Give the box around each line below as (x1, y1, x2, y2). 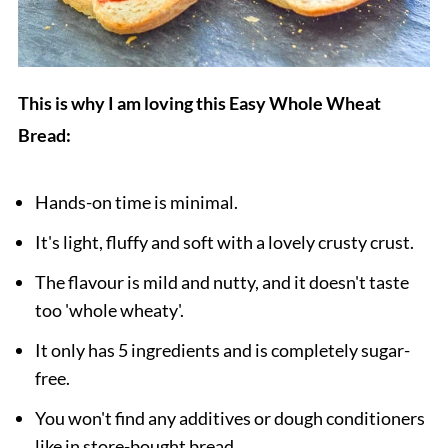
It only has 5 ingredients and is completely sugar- (34, 339, 410, 362)
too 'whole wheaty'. (34, 299, 184, 322)
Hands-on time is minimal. (34, 191, 238, 214)
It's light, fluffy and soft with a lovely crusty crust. (34, 231, 414, 254)
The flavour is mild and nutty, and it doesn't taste (34, 271, 409, 294)
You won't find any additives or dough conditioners (34, 407, 425, 430)
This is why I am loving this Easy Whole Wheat (17, 92, 381, 115)
